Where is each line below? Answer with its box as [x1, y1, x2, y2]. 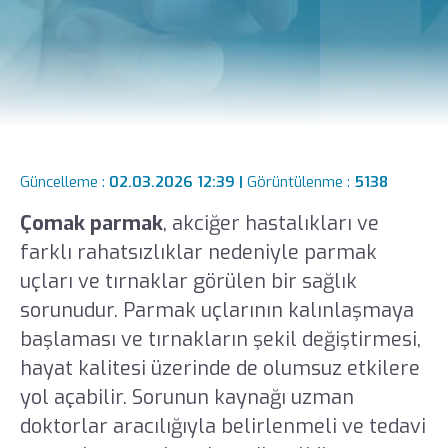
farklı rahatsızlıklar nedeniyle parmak [19, 238, 377, 266]
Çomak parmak [19, 209, 163, 237]
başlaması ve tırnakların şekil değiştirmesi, [19, 325, 421, 353]
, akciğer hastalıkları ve [162, 209, 379, 237]
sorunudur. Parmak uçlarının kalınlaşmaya [19, 296, 414, 324]
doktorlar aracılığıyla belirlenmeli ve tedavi [19, 412, 426, 440]
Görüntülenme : [246, 172, 354, 193]
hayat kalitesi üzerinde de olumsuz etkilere [19, 354, 420, 382]
